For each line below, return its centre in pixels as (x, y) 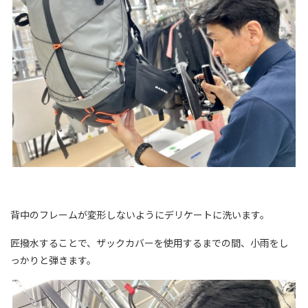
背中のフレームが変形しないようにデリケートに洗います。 (140, 215)
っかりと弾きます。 (53, 260)
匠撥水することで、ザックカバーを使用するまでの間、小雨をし (150, 243)
